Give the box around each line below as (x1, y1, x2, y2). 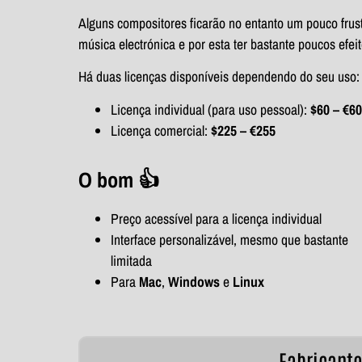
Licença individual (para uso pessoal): (111, 99, 310, 119)
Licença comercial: (111, 120, 211, 140)
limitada (111, 250, 152, 270)
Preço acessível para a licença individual (111, 208, 322, 228)
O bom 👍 (78, 165, 159, 194)
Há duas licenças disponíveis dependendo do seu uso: (78, 67, 360, 86)
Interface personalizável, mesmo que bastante (111, 229, 348, 249)
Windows (168, 271, 223, 291)
